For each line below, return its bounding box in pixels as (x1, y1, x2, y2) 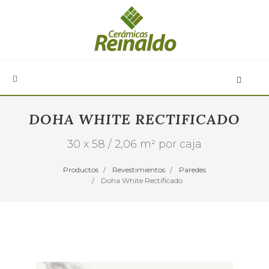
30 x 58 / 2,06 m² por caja (67, 138, 202, 151)
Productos (63, 165, 98, 174)
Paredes (179, 165, 206, 174)
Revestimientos (112, 165, 165, 174)
